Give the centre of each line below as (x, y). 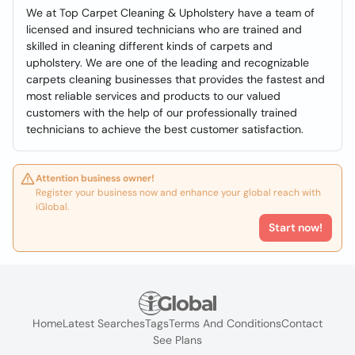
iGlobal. (52, 207)
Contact (302, 324)
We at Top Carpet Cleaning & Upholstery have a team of (170, 13)
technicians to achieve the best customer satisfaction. (165, 129)
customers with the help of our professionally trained (162, 113)
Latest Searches (104, 324)
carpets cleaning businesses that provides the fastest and (176, 79)
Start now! (296, 227)
